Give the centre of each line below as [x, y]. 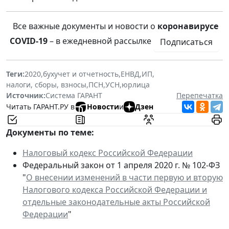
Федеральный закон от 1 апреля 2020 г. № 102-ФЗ [121, 165]
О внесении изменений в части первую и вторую [124, 177]
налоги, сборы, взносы [46, 84]
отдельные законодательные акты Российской [116, 202]
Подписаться [186, 42]
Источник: [26, 95]
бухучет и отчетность [81, 74]
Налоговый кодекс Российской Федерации [108, 153]
